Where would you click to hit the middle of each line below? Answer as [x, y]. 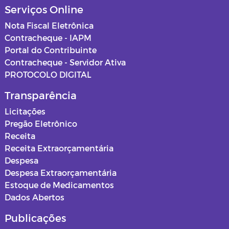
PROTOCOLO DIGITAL [48, 74]
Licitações [25, 111]
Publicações [35, 218]
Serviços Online [44, 9]
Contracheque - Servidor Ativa [65, 62]
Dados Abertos [35, 197]
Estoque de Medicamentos [59, 185]
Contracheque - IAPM [48, 38]
